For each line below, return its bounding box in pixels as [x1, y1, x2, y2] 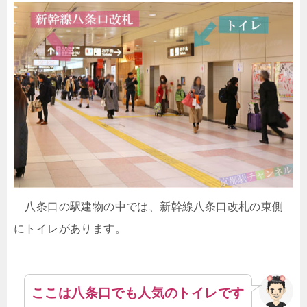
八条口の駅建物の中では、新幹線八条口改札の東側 [14, 200, 284, 212]
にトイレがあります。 [14, 222, 126, 234]
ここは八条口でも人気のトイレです [32, 286, 245, 301]
